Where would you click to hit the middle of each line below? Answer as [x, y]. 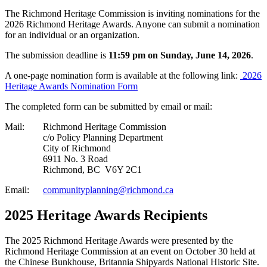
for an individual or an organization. [72, 35]
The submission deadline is [57, 55]
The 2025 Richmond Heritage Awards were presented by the [119, 241]
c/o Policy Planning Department [103, 138]
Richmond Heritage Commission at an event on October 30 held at [130, 252]
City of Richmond [77, 148]
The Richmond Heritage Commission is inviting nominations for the [132, 14]
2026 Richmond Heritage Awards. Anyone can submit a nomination [132, 24]
